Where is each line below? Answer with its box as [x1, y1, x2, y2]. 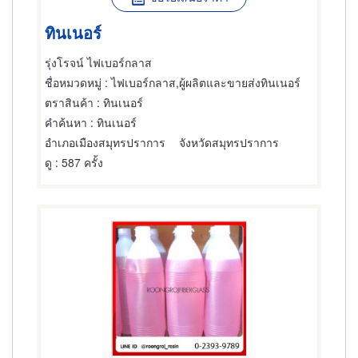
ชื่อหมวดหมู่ [45, 74, 101, 90]
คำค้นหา [45, 114, 87, 130]
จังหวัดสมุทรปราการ [179, 134, 279, 150]
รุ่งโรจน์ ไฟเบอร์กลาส [45, 54, 152, 70]
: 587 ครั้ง [52, 154, 103, 170]
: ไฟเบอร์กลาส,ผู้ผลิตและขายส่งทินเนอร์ [101, 74, 300, 90]
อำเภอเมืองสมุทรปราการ [45, 134, 165, 150]
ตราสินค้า [45, 94, 93, 110]
